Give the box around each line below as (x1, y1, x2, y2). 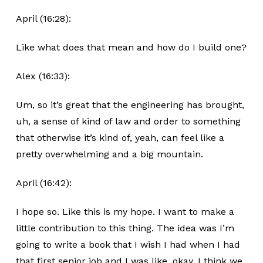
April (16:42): (15, 177, 72, 188)
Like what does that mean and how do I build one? (15, 42, 247, 53)
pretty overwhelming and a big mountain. (15, 149, 203, 160)
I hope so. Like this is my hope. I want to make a (15, 206, 234, 217)
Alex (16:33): (15, 70, 70, 82)
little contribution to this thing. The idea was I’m (15, 222, 234, 234)
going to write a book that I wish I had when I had (15, 239, 240, 250)
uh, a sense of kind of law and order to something (15, 116, 241, 127)
